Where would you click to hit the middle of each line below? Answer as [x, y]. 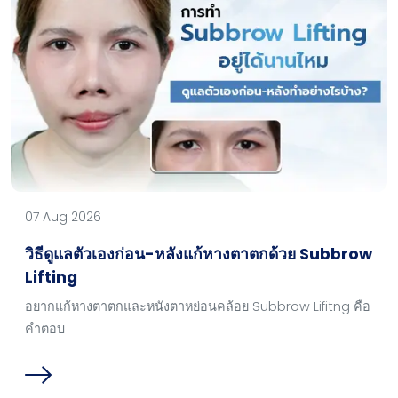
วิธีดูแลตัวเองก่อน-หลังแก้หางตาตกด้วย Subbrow [199, 255]
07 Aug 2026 [63, 217]
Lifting [51, 278]
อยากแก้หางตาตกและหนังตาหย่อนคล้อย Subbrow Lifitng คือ [198, 307]
